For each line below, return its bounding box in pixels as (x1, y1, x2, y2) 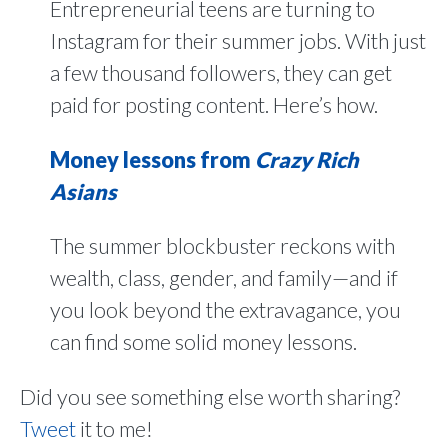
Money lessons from (50, 146, 255, 173)
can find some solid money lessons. (50, 329, 357, 355)
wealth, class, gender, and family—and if (50, 265, 398, 291)
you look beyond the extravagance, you (50, 297, 401, 323)
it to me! (76, 415, 153, 442)
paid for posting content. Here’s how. (50, 92, 378, 118)
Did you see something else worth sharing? (20, 383, 400, 410)
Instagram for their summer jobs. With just (50, 28, 426, 54)
